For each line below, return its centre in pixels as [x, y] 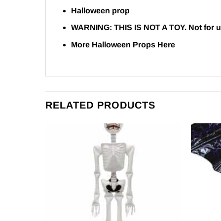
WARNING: [92, 28]
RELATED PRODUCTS [100, 105]
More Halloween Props [114, 44]
